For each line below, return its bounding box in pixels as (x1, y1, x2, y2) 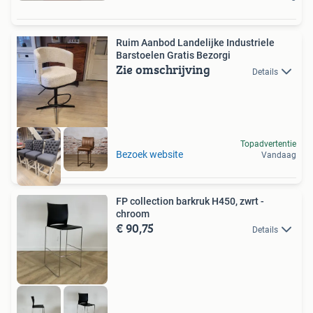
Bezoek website (116, 148, 183, 160)
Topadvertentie (240, 138, 296, 149)
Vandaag (261, 150, 296, 160)
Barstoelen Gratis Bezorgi (116, 50, 231, 61)
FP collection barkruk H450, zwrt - (116, 195, 264, 207)
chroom (116, 208, 150, 219)
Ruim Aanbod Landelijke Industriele (116, 37, 275, 49)
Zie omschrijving (116, 60, 210, 80)
